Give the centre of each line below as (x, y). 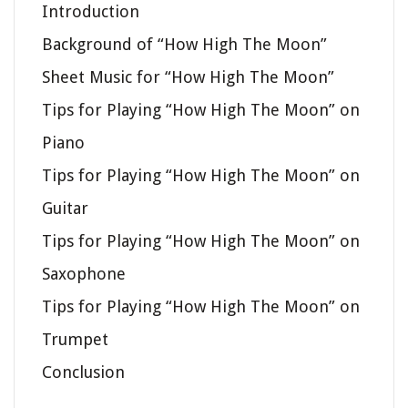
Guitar (65, 209)
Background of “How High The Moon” (184, 45)
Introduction (91, 12)
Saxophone (84, 274)
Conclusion (83, 372)
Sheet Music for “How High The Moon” (188, 77)
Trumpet (75, 340)
